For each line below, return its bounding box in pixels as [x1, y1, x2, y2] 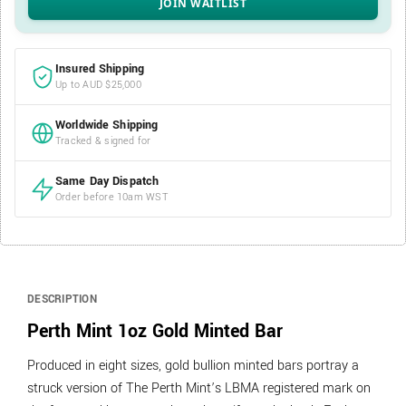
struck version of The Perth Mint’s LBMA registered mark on [27, 379, 371, 399]
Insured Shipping [55, 61, 145, 78]
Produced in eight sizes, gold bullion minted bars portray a [27, 356, 359, 376]
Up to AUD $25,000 [55, 78, 141, 92]
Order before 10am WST [55, 190, 168, 205]
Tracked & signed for [55, 134, 151, 149]
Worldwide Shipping [55, 117, 159, 134]
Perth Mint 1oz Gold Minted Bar [27, 318, 283, 345]
